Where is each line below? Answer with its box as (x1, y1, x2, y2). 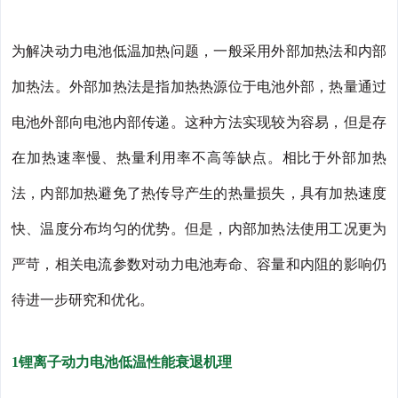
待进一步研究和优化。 (12, 292, 154, 308)
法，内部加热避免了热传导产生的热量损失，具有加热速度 (12, 186, 386, 202)
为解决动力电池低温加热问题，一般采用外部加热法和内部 (12, 44, 386, 60)
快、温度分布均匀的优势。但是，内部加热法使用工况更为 (12, 221, 386, 237)
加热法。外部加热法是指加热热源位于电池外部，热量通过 (12, 79, 386, 95)
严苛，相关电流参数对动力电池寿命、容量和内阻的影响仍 (12, 257, 386, 273)
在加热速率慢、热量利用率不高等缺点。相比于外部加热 (12, 150, 386, 166)
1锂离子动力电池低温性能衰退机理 (12, 354, 232, 370)
